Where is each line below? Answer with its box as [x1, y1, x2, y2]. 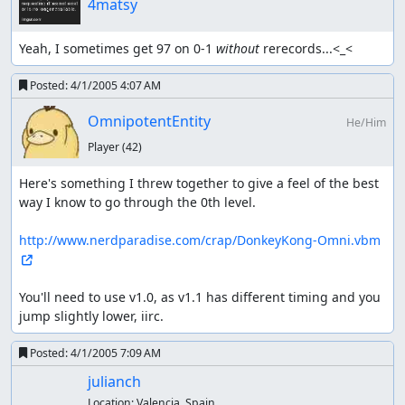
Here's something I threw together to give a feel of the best [19, 174, 379, 193]
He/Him [345, 114, 386, 130]
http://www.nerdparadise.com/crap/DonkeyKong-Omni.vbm [19, 231, 381, 250]
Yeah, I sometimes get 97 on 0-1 [19, 39, 216, 57]
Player [87, 138, 122, 155]
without [216, 39, 259, 57]
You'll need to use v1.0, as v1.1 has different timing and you [19, 288, 381, 306]
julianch [87, 372, 141, 392]
